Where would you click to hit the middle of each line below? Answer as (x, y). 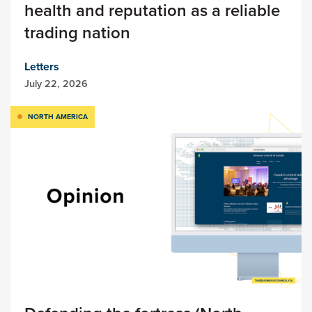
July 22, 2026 (56, 84)
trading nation (77, 33)
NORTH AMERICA (58, 117)
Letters (42, 67)
